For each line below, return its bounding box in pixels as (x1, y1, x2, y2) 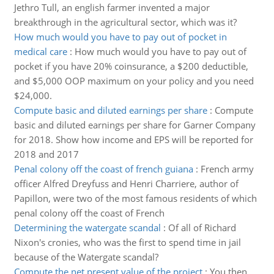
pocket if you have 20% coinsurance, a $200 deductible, (13, 60, 248, 72)
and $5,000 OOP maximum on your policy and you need (13, 75, 254, 87)
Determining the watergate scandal (13, 221, 161, 234)
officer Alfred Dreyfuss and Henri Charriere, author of (13, 177, 239, 190)
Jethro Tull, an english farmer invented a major (13, 1, 210, 13)
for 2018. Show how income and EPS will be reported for (13, 133, 253, 146)
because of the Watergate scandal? (13, 251, 158, 263)
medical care (13, 45, 67, 57)
